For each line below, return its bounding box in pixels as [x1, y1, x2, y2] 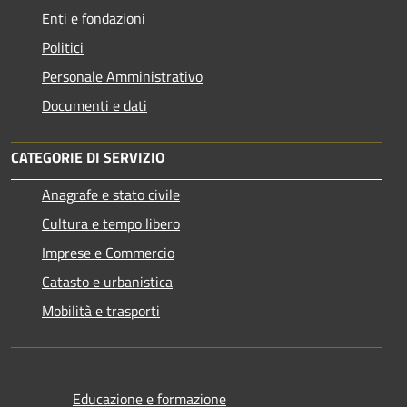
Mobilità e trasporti [42, 299, 160, 322]
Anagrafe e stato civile [42, 183, 180, 205]
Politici [42, 35, 84, 58]
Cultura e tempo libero [42, 212, 180, 234]
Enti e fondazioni [42, 6, 145, 29]
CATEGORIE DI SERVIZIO [11, 145, 164, 168]
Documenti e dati [42, 94, 147, 116]
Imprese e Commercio [42, 241, 174, 263]
